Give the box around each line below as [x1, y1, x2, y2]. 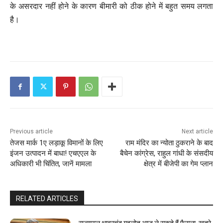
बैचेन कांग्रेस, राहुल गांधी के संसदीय [119, 149, 213, 158]
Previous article [10, 128, 53, 135]
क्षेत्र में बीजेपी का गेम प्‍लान [143, 159, 213, 169]
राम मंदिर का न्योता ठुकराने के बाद [125, 138, 213, 148]
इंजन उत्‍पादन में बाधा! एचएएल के [10, 149, 96, 158]
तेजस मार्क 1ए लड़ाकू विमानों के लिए [10, 138, 103, 148]
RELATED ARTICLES [16, 195, 78, 203]
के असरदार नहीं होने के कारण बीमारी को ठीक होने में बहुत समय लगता [10, 1, 213, 11]
